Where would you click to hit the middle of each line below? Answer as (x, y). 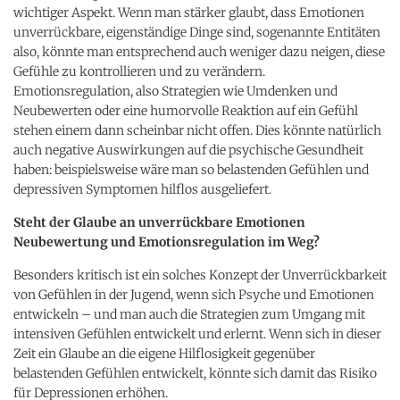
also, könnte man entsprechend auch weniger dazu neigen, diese (199, 51)
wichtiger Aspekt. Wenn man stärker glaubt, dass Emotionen (189, 12)
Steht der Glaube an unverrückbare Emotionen (159, 222)
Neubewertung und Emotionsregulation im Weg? (167, 242)
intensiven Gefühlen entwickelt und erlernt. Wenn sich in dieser (197, 333)
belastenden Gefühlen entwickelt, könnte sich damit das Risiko (195, 373)
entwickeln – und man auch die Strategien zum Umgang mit (189, 314)
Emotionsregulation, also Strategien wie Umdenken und (175, 91)
